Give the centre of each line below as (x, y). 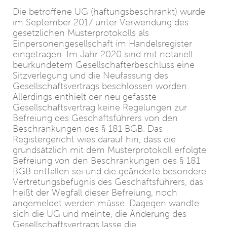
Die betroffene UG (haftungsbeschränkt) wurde (109, 12)
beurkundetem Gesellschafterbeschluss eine (104, 65)
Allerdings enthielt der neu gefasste (85, 97)
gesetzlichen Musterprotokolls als (81, 33)
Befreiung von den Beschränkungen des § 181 (106, 161)
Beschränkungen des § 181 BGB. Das (88, 129)
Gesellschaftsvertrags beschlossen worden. (101, 86)
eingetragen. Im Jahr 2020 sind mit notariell (103, 54)
